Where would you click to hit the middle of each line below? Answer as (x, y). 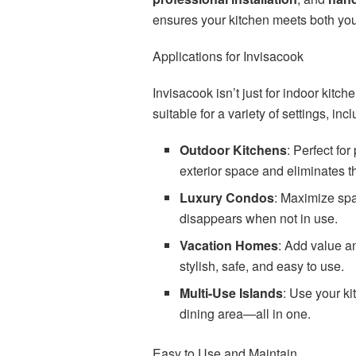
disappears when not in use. (259, 219)
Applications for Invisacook (228, 56)
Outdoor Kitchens (234, 150)
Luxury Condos (227, 198)
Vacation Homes (229, 246)
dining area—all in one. (246, 314)
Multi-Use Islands (232, 293)
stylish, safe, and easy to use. (262, 266)
